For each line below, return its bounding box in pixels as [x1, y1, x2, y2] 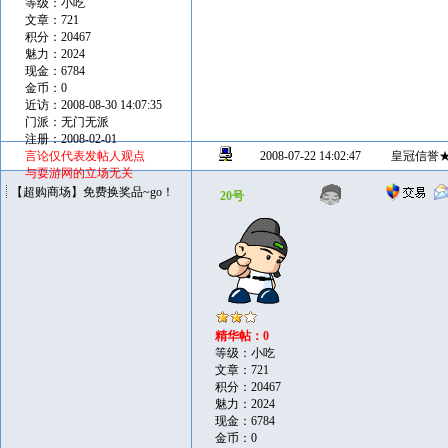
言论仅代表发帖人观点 [25, 149, 145, 163]
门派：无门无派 [25, 115, 109, 129]
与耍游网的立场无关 [25, 166, 133, 180]
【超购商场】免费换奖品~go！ [11, 185, 174, 199]
